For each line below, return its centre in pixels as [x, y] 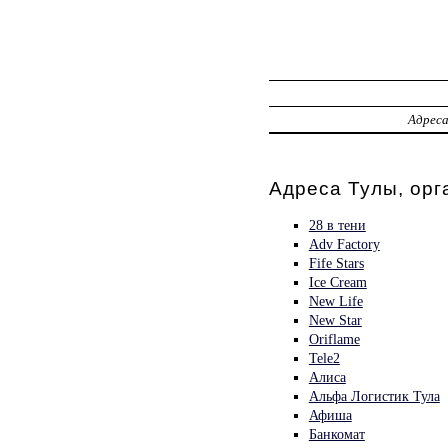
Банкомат [336, 433]
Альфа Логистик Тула [374, 395]
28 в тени [337, 224]
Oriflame [334, 338]
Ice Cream [337, 281]
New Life [335, 300]
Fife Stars [336, 262]
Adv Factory [344, 243]
